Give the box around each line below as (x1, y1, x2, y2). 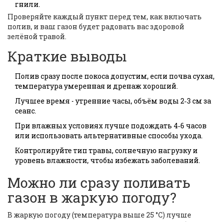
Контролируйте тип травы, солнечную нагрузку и (15, 146, 198, 156)
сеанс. (15, 106, 36, 116)
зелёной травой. (7, 32, 66, 42)
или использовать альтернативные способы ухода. (15, 131, 203, 141)
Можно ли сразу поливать (7, 173, 190, 192)
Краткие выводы (7, 47, 127, 66)
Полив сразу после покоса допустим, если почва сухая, (15, 71, 215, 81)
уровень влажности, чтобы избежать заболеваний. (15, 156, 200, 166)
